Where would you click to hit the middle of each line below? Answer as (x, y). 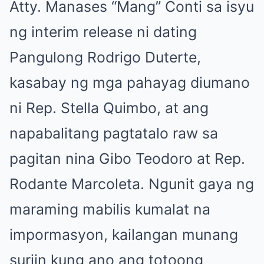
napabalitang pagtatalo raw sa (114, 133)
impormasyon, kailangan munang (124, 235)
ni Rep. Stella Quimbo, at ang (109, 108)
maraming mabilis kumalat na (110, 209)
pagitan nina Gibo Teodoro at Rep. (127, 159)
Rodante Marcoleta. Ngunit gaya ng (132, 184)
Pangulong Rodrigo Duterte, (105, 57)
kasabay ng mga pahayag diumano (130, 83)
